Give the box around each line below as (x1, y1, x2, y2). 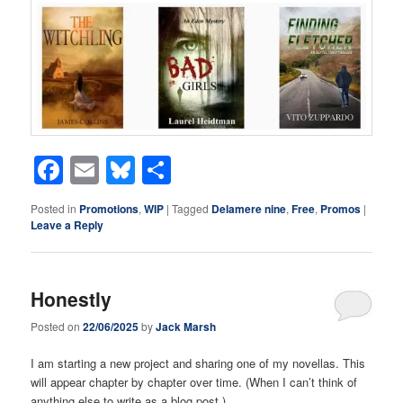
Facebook (63, 148, 191, 191)
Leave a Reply (31, 216, 104, 233)
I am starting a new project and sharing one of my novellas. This (31, 354, 366, 372)
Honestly (31, 284, 112, 312)
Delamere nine (211, 200, 287, 217)
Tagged (172, 200, 210, 216)
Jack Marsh (156, 318, 217, 336)
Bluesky (135, 148, 237, 191)
